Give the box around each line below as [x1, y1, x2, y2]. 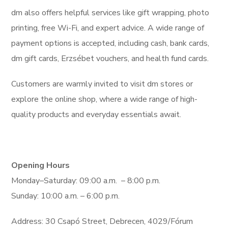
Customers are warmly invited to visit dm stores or [11, 78, 193, 90]
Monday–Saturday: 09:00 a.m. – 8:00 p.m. [11, 175, 161, 187]
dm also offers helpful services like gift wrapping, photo [11, 7, 210, 19]
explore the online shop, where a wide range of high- [11, 94, 198, 105]
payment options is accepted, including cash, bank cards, [11, 38, 210, 49]
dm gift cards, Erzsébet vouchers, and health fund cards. [11, 53, 209, 65]
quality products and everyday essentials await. [11, 109, 182, 121]
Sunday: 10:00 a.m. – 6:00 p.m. [11, 190, 120, 202]
